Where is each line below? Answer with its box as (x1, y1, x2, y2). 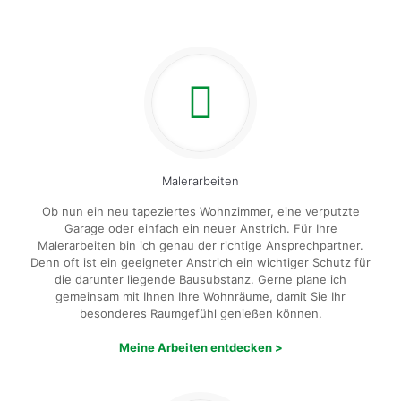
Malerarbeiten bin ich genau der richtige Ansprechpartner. (38, 238, 363, 252)
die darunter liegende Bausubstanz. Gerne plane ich (55, 272, 346, 286)
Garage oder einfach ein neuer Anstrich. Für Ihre (64, 221, 337, 235)
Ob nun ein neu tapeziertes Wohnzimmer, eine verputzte (41, 204, 360, 218)
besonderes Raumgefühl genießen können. (79, 306, 322, 320)
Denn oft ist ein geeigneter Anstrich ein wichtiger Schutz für (30, 255, 371, 269)
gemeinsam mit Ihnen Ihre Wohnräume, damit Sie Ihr (55, 289, 346, 303)
